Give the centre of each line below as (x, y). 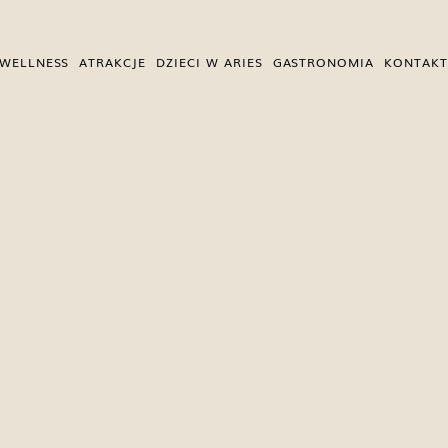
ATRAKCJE (113, 62)
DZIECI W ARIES (209, 62)
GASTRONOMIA (323, 62)
